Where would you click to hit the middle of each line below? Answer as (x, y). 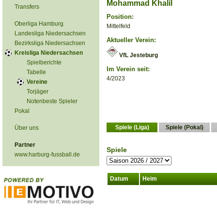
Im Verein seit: (128, 69)
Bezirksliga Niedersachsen (50, 43)
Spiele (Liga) (132, 127)
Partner (25, 145)
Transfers (27, 7)
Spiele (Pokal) (184, 127)
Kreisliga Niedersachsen (49, 53)
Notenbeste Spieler (52, 101)
